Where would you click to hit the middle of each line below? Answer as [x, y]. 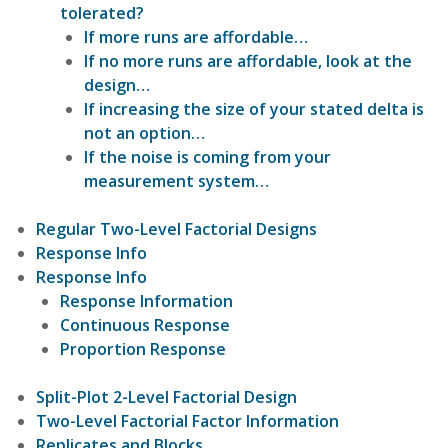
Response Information [146, 300]
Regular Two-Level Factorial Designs [176, 228]
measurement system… [176, 180]
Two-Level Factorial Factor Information [187, 420]
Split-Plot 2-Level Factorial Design [166, 396]
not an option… [144, 132]
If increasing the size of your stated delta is [254, 108]
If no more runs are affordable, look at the [248, 60]
